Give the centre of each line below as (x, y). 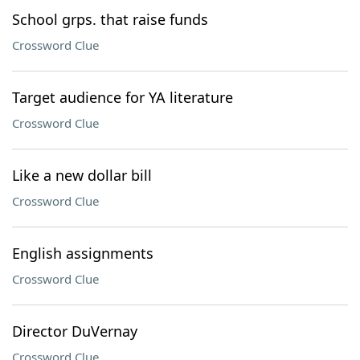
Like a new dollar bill (82, 175)
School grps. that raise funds (110, 19)
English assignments (83, 253)
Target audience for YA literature (123, 97)
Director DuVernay (75, 331)
